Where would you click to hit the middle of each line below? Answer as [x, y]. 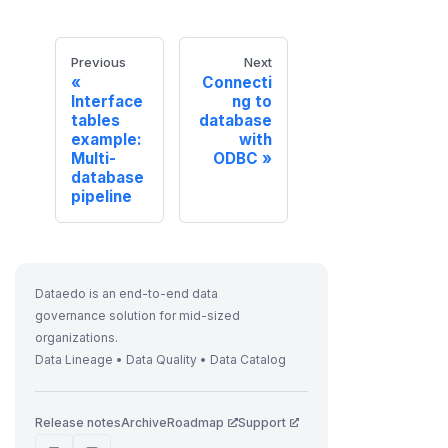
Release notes [78, 422]
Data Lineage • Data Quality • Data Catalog [161, 359]
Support [261, 422]
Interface [107, 102]
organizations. [77, 337]
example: [106, 140]
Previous [99, 61]
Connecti [237, 83]
